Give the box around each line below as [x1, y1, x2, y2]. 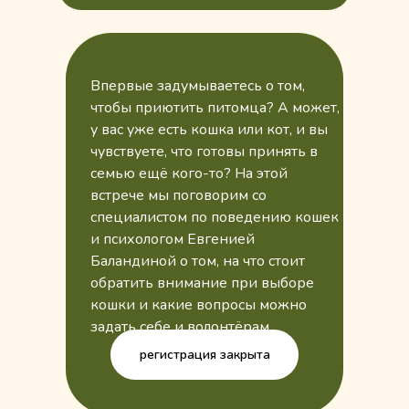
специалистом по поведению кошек [90, 207, 339, 227]
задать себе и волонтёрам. [90, 317, 272, 337]
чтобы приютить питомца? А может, [90, 98, 340, 118]
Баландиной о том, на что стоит [90, 251, 305, 271]
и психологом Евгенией [90, 229, 255, 249]
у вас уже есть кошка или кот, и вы [90, 120, 328, 140]
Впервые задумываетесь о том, [90, 76, 305, 96]
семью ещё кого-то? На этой [90, 163, 288, 184]
